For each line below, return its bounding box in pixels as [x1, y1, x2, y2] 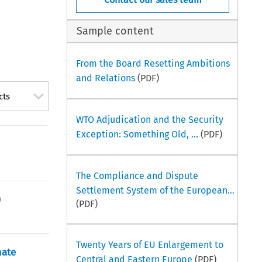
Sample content [77, 25, 154, 38]
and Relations [75, 72, 135, 84]
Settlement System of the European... [75, 184, 235, 196]
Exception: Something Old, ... [75, 128, 198, 140]
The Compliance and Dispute [75, 170, 198, 181]
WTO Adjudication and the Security [75, 113, 223, 125]
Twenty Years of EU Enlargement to [75, 239, 223, 250]
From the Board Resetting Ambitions [75, 57, 230, 69]
